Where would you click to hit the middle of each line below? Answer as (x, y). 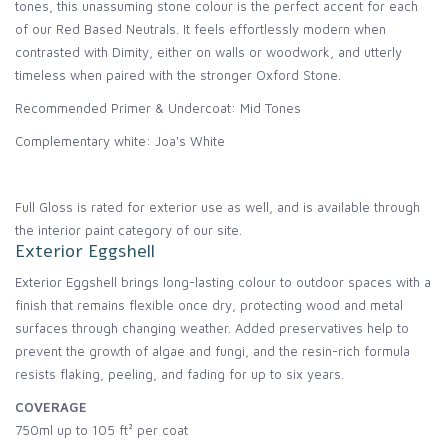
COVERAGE (51, 407)
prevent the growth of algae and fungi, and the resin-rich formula (212, 351)
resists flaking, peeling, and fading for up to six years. (179, 374)
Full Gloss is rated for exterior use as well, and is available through (217, 207)
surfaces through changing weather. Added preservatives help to (212, 328)
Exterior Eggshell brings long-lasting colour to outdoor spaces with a (223, 282)
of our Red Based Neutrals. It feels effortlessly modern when (200, 29)
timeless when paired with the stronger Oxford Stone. (180, 75)
